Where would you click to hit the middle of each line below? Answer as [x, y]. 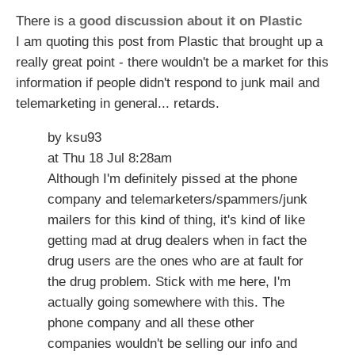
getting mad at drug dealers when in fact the [177, 240]
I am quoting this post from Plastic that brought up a [169, 42]
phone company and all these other [151, 323]
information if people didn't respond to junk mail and [168, 83]
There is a [48, 21]
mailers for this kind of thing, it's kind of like [176, 219]
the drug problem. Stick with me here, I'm [169, 281]
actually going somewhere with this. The [166, 302]
